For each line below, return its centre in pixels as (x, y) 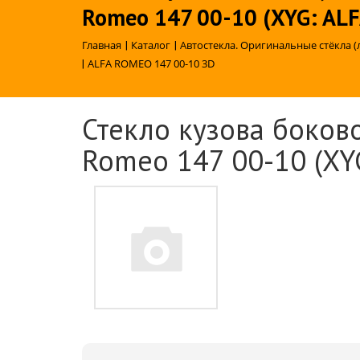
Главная (102, 45)
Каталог (151, 45)
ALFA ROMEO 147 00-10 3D (151, 63)
